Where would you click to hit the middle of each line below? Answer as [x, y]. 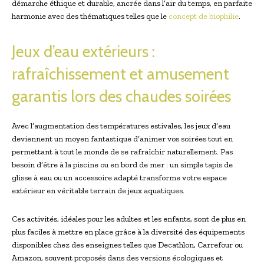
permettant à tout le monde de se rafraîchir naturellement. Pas [122, 151]
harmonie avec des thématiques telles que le [90, 16]
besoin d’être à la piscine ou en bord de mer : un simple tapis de [122, 164]
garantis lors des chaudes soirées [121, 96]
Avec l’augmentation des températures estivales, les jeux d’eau [121, 126]
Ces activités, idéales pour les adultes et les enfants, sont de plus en [129, 219]
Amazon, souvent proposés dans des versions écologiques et [117, 258]
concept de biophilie [204, 16]
